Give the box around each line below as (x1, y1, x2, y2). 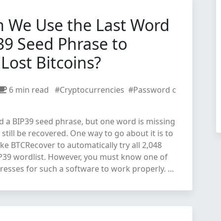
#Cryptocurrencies (55, 84, 124, 95)
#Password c (128, 84, 176, 95)
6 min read (9, 84, 51, 95)
